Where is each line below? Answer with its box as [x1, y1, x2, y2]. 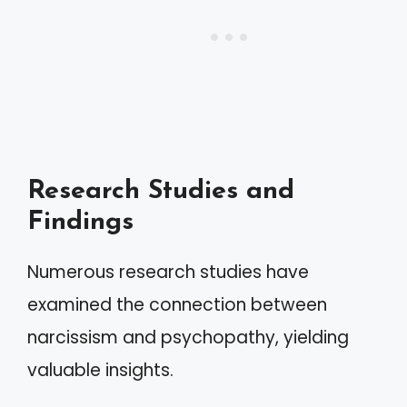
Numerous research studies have [27, 260, 309, 284]
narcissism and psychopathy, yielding [27, 325, 349, 350]
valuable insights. [27, 358, 174, 382]
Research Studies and [27, 178, 294, 204]
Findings [27, 209, 134, 235]
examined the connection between [27, 293, 327, 317]
